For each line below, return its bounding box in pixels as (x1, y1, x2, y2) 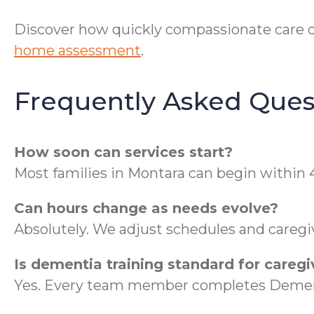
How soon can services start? (14, 143, 233, 161)
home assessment (14, 41, 141, 59)
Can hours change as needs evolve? (14, 199, 278, 217)
